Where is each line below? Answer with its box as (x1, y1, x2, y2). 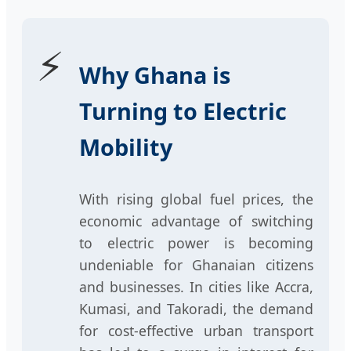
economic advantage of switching (79, 211, 313, 230)
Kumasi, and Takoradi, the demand (79, 299, 313, 318)
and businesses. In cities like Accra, (79, 277, 313, 296)
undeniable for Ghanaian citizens (79, 255, 313, 274)
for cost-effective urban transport (79, 320, 313, 340)
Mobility (79, 131, 172, 162)
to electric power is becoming (79, 233, 313, 252)
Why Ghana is (79, 59, 230, 90)
